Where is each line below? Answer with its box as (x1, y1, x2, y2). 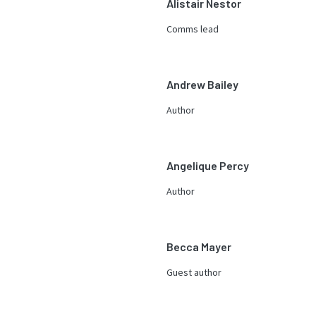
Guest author (166, 266, 221, 279)
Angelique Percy (166, 159, 249, 172)
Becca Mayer (166, 240, 231, 253)
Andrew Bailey (166, 78, 238, 91)
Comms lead (166, 23, 219, 35)
